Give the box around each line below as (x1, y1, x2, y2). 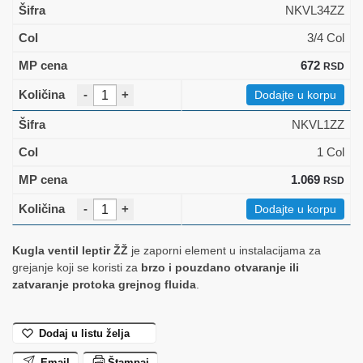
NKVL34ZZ (285, 2, 344, 17)
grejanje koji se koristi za (12, 260, 141, 274)
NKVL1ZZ (292, 117, 344, 131)
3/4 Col (307, 30, 344, 45)
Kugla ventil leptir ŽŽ (12, 243, 128, 257)
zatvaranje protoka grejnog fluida (12, 277, 196, 291)
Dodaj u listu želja (39, 327, 130, 340)
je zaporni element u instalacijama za (128, 243, 321, 257)
